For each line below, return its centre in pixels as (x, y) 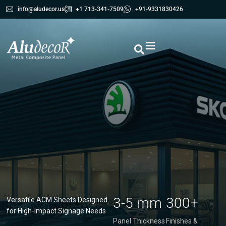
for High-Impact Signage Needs (56, 211)
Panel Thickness (139, 221)
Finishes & (182, 221)
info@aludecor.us (41, 9)
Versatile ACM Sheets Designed (57, 200)
